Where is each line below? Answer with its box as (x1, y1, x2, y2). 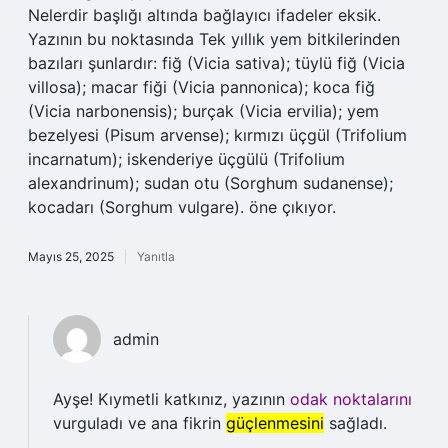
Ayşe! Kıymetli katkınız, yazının (53, 389, 290, 409)
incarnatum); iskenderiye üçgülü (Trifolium (28, 149, 345, 169)
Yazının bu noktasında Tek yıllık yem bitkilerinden (28, 29, 400, 49)
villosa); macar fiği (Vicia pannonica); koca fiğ (28, 77, 375, 97)
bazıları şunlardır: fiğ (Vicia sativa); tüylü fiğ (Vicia (28, 53, 405, 73)
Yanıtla (137, 249, 175, 264)
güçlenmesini (226, 413, 324, 433)
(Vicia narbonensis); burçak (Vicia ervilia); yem (28, 101, 379, 121)
